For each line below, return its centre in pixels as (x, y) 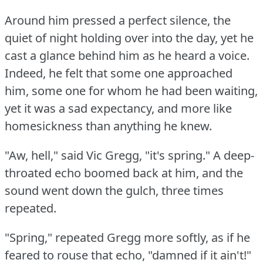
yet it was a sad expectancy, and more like (118, 108)
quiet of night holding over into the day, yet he (129, 38)
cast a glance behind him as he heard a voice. (127, 55)
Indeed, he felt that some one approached (119, 73)
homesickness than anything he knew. (108, 126)
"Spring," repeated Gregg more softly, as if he (127, 237)
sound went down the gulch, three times (114, 190)
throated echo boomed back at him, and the (124, 173)
